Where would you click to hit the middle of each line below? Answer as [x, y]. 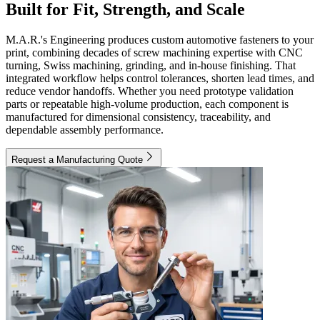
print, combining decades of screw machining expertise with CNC [154, 52]
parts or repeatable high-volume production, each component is [147, 104]
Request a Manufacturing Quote [77, 159]
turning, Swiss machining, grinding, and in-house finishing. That [151, 65]
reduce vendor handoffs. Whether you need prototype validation [150, 91]
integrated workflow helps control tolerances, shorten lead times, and [160, 78]
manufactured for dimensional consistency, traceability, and [138, 116]
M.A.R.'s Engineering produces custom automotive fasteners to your [160, 39]
